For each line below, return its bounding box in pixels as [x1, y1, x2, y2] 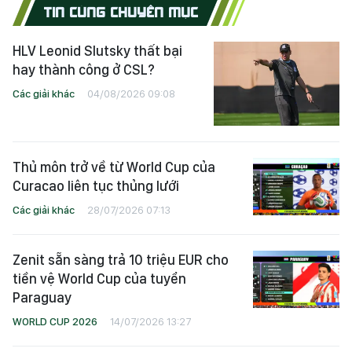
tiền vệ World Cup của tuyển [13, 269, 186, 287]
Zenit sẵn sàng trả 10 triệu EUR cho [13, 251, 229, 268]
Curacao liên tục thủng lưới [13, 177, 179, 194]
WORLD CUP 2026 [13, 314, 97, 328]
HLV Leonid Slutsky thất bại [13, 42, 182, 60]
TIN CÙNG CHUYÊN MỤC [44, 3, 199, 20]
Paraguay [13, 288, 71, 306]
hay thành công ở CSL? [13, 61, 155, 79]
